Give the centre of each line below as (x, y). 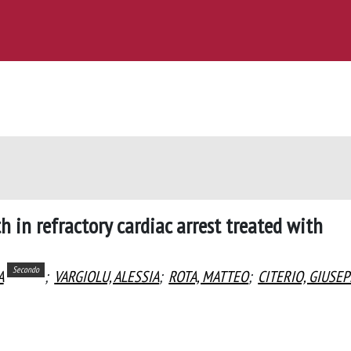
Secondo (25, 270)
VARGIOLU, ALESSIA (107, 277)
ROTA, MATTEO (209, 277)
